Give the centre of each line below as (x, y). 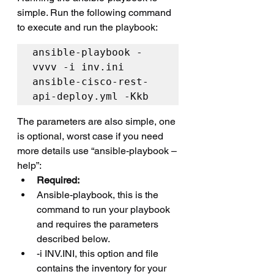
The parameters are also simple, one (98, 121)
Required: (58, 180)
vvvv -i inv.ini (78, 67)
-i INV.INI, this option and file (99, 253)
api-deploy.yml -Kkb (91, 96)
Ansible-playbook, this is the (99, 194)
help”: (29, 165)
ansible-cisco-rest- (91, 81)
